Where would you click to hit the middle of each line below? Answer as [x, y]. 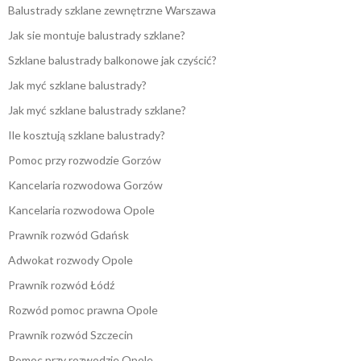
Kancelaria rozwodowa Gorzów [85, 185]
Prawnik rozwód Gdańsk [68, 235]
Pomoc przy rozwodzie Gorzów [85, 160]
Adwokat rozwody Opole [71, 260]
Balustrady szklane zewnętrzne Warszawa [112, 10]
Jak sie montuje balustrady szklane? [97, 35]
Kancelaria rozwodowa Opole [81, 210]
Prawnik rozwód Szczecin [71, 335]
